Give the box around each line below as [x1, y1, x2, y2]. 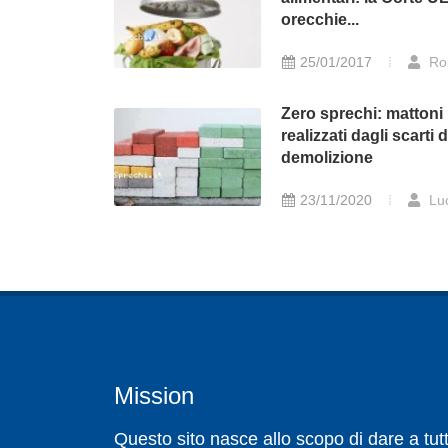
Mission [114, 382, 194, 410]
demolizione [281, 149, 374, 167]
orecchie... [281, 11, 360, 29]
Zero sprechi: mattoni [281, 105, 444, 123]
